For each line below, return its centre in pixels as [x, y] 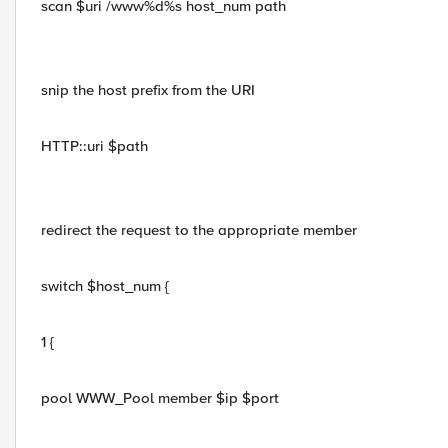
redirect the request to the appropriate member [199, 230]
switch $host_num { [105, 286]
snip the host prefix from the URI [148, 90]
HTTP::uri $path [94, 146]
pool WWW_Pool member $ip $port [160, 398]
